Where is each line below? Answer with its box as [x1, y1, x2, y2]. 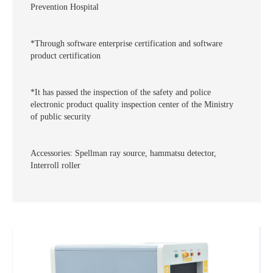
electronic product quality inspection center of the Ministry [30, 100, 233, 110]
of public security [30, 112, 91, 122]
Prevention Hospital [30, 2, 99, 12]
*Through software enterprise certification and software [30, 39, 222, 49]
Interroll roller [30, 161, 80, 171]
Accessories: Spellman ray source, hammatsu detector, [30, 149, 216, 158]
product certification [30, 51, 101, 61]
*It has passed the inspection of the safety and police [30, 88, 211, 97]
